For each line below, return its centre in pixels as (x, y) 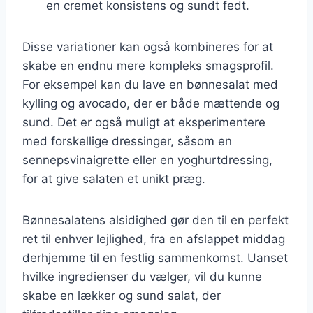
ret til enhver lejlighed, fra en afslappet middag (154, 239)
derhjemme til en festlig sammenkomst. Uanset (155, 257)
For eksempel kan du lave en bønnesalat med (150, 84)
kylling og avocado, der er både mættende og (151, 103)
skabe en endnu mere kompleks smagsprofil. (148, 65)
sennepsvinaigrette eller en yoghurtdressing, (147, 160)
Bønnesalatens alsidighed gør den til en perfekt (155, 220)
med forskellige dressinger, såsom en (127, 141)
